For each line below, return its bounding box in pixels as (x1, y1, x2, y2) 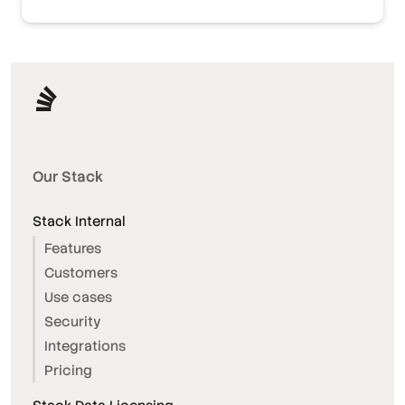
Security (44, 313, 101, 331)
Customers (44, 264, 118, 282)
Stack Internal (33, 212, 126, 231)
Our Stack (33, 167, 103, 187)
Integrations (44, 337, 126, 355)
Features (44, 240, 101, 258)
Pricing (44, 362, 92, 380)
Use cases (44, 288, 112, 306)
